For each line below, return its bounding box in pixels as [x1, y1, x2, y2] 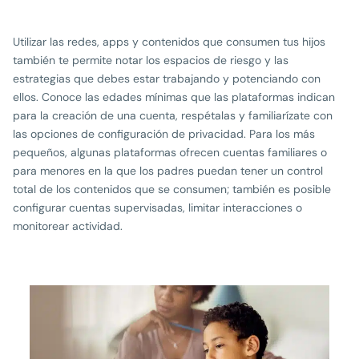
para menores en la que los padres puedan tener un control [13, 163, 323, 178]
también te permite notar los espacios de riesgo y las [13, 52, 288, 67]
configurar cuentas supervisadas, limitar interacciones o [13, 200, 302, 215]
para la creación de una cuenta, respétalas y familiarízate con [13, 107, 333, 123]
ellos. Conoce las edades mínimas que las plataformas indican [13, 89, 335, 104]
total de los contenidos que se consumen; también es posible [13, 181, 331, 196]
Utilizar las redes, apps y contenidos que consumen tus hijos [13, 34, 325, 49]
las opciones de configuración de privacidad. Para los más [13, 126, 315, 141]
